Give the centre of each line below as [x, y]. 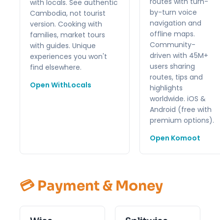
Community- [173, 44]
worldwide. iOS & [178, 98]
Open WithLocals [61, 85]
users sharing [172, 66]
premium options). [182, 120]
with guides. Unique [63, 45]
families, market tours [68, 35]
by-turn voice [173, 12]
